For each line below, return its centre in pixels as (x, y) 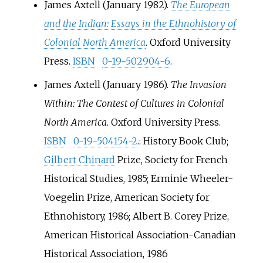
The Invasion (198, 85)
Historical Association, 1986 (106, 254)
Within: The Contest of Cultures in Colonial (134, 104)
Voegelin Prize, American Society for (127, 198)
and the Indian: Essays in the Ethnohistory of (140, 24)
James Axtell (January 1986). (107, 85)
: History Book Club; (183, 141)
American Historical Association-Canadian (140, 235)
